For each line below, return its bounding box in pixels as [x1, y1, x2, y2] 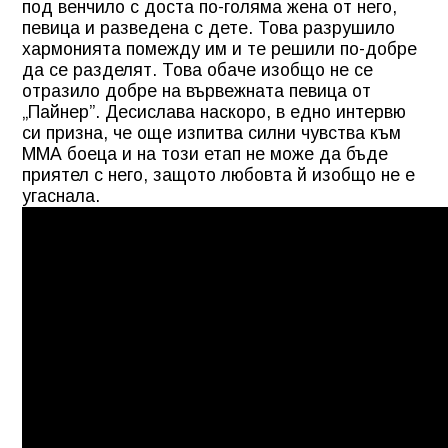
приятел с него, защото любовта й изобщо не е [22, 164, 415, 185]
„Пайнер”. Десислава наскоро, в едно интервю [22, 101, 406, 122]
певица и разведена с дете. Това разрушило [22, 17, 395, 38]
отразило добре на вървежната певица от [22, 80, 371, 101]
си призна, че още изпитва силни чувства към [22, 122, 401, 143]
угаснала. [22, 185, 100, 206]
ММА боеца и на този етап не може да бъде [22, 143, 388, 164]
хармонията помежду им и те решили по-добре [22, 38, 417, 59]
